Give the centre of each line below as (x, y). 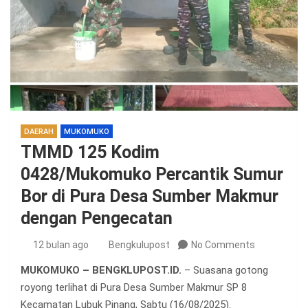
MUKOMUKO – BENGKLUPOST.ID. (101, 271)
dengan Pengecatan (97, 219)
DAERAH (39, 132)
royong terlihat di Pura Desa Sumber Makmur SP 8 (134, 288)
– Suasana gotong (225, 271)
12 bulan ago (60, 245)
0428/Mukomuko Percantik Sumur (152, 175)
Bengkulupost (139, 245)
